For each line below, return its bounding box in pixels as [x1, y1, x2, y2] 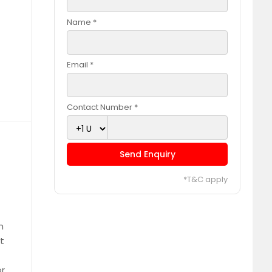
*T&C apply [183, 174, 228, 185]
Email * [67, 59, 94, 70]
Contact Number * [67, 101, 138, 113]
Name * [67, 16, 97, 28]
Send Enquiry [119, 148, 175, 160]
